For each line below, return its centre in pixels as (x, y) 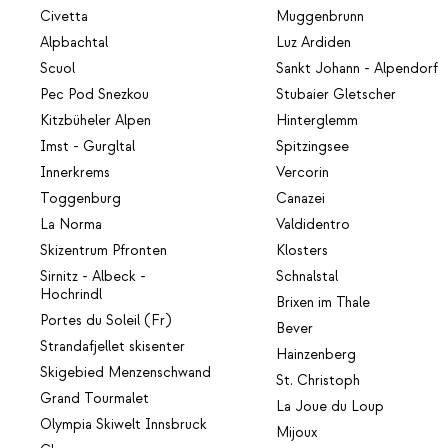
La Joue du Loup (330, 407)
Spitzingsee (313, 147)
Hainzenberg (316, 355)
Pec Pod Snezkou (94, 95)
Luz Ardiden (314, 43)
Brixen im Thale (323, 303)
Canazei (301, 199)
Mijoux (297, 433)
